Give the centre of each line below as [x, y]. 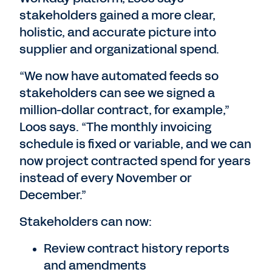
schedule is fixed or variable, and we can [135, 144]
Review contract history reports [137, 248]
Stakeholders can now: [86, 222]
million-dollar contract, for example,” [124, 110]
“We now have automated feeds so [119, 76]
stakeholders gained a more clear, [117, 15]
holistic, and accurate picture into [118, 32]
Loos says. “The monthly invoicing [115, 127]
